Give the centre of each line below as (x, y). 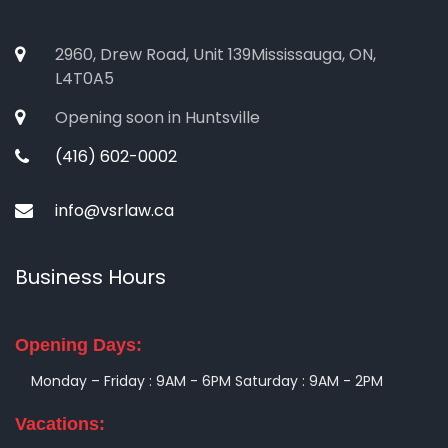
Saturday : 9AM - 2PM (309, 381)
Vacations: (60, 424)
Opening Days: (78, 345)
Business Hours (90, 277)
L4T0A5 (84, 78)
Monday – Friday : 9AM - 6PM (131, 381)
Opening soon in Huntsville (157, 117)
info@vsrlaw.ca (114, 210)
